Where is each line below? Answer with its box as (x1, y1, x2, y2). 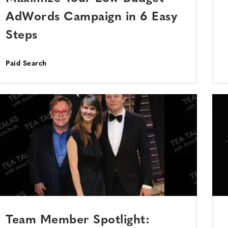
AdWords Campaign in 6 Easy (6, 11, 178, 23)
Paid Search (6, 60, 47, 68)
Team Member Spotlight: (6, 214, 150, 226)
